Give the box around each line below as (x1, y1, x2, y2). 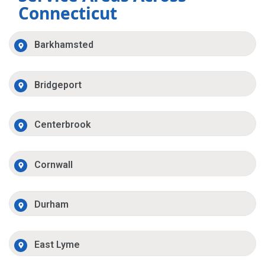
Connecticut (18, 1, 117, 24)
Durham (34, 199, 69, 211)
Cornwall (34, 159, 73, 170)
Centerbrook (34, 119, 92, 131)
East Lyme (34, 238, 80, 250)
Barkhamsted (34, 39, 94, 51)
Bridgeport (34, 79, 82, 91)
